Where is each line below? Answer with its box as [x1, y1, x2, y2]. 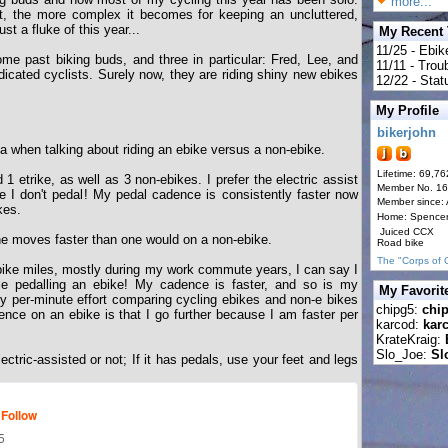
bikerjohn [377, 125, 436, 140]
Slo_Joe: [376, 347, 431, 362]
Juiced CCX [377, 226, 434, 237]
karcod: [376, 317, 423, 332]
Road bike [377, 237, 424, 248]
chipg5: [376, 302, 422, 317]
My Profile [376, 103, 439, 118]
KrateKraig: [376, 332, 445, 347]
